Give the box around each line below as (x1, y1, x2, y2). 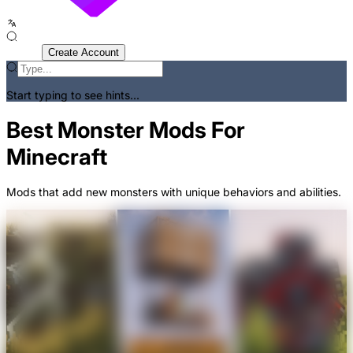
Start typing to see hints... (6, 88, 139, 102)
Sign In (6, 45, 42, 58)
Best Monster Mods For (6, 116, 245, 143)
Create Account (48, 46, 119, 58)
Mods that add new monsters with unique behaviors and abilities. (6, 184, 341, 199)
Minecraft (6, 143, 107, 170)
